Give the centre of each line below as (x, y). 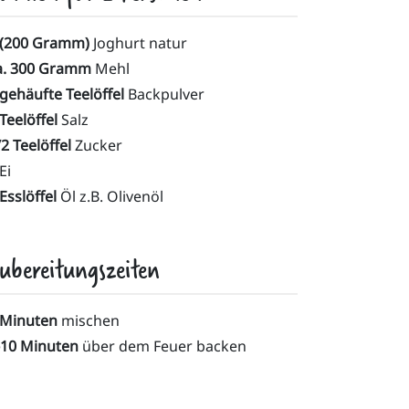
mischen (90, 320)
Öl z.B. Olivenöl (112, 196)
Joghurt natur (140, 43)
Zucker (99, 145)
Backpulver (166, 94)
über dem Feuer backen (164, 346)
